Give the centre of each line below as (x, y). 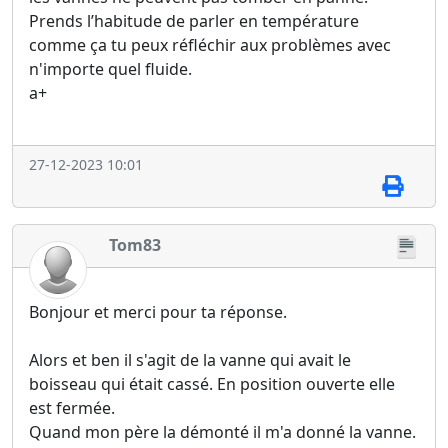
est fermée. (72, 407)
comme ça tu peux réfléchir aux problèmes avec (210, 44)
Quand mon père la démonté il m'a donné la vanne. (222, 431)
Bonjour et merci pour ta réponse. (158, 311)
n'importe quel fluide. (110, 68)
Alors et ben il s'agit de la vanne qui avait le (190, 359)
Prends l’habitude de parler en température (194, 20)
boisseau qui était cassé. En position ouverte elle (212, 383)
